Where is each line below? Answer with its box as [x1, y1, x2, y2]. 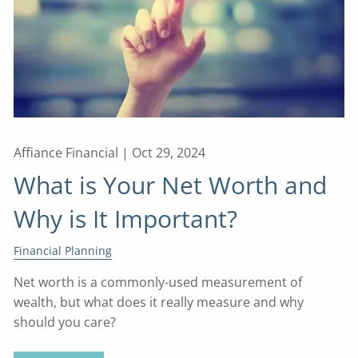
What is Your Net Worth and [14, 169, 328, 202]
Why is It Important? [14, 202, 238, 236]
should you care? [14, 313, 117, 332]
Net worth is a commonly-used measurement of [14, 273, 303, 292]
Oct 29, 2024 [132, 144, 206, 162]
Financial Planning [14, 243, 113, 259]
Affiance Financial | [14, 144, 133, 162]
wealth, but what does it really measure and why [14, 293, 304, 312]
